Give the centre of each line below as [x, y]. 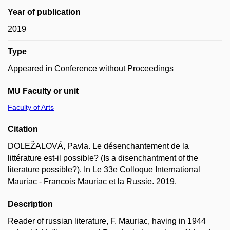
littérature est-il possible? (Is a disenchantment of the [103, 158]
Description [30, 204]
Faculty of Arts [31, 107]
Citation [23, 129]
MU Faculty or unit [43, 91]
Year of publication [44, 12]
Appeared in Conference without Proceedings [91, 69]
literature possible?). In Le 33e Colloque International [104, 170]
